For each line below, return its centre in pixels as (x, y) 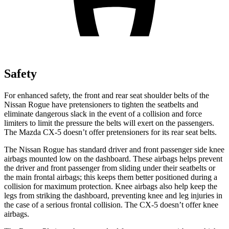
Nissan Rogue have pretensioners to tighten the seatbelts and (101, 104)
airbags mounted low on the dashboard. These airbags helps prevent (113, 158)
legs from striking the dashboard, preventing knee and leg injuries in (113, 195)
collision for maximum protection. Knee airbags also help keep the (111, 186)
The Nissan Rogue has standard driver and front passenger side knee (114, 149)
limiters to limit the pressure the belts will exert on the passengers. (109, 123)
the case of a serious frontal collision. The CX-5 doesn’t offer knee (111, 204)
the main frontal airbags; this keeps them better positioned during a (111, 177)
